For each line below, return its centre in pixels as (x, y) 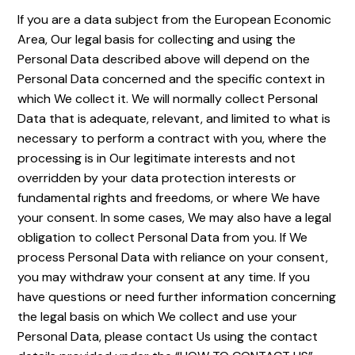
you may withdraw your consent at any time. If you (164, 277)
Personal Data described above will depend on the (164, 59)
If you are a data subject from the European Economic (175, 19)
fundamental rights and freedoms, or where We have (169, 198)
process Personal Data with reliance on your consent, (173, 257)
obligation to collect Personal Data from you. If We (163, 237)
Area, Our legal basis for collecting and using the (157, 39)
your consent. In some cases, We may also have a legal (175, 218)
